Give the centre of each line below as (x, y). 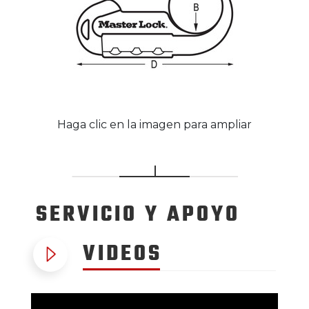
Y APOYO (192, 215)
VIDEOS (122, 254)
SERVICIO (90, 215)
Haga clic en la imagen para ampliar (154, 124)
